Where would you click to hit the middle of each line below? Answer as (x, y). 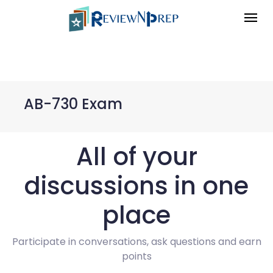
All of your (136, 157)
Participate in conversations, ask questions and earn (136, 242)
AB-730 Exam (73, 104)
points (136, 256)
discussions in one (136, 186)
